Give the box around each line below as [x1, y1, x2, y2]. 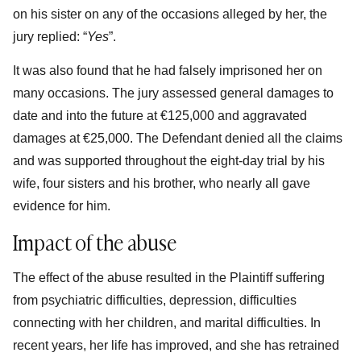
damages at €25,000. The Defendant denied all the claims [13, 131, 342, 146]
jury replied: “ [13, 29, 87, 44]
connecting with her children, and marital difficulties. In [13, 315, 321, 330]
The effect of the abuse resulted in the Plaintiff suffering [13, 270, 325, 284]
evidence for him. [13, 199, 110, 214]
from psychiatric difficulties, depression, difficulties [13, 293, 297, 307]
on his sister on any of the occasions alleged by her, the [13, 6, 327, 21]
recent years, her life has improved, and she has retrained [13, 338, 339, 352]
